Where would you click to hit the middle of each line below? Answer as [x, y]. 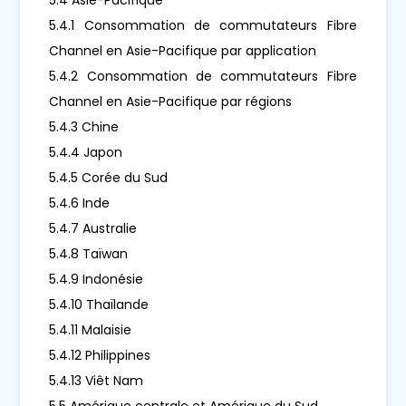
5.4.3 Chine [84, 126]
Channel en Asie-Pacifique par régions [171, 101]
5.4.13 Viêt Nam [97, 380]
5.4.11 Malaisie [91, 329]
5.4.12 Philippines [100, 355]
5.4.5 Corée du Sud [109, 177]
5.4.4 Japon [86, 152]
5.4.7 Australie [93, 228]
